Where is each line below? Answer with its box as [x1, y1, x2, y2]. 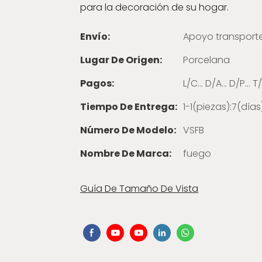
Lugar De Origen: [80, 53, 162, 67]
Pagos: [80, 77, 114, 91]
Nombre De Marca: [80, 147, 171, 161]
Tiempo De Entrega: [80, 100, 177, 114]
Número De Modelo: [80, 123, 176, 137]
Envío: [80, 30, 110, 44]
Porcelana [183, 53, 230, 67]
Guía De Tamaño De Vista [80, 182, 198, 196]
